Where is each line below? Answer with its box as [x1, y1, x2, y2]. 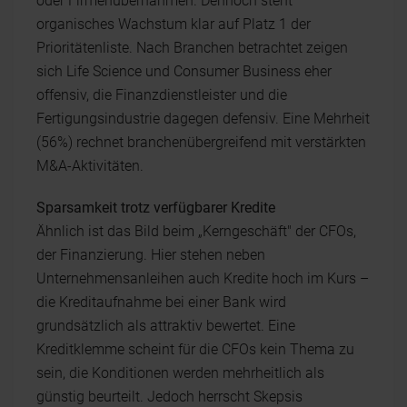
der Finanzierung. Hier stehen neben [36, 245, 265, 263]
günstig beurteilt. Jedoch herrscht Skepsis [36, 387, 303, 405]
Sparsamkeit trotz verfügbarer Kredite [36, 198, 275, 216]
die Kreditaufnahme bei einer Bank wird [36, 293, 286, 311]
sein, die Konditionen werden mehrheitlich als [36, 363, 324, 382]
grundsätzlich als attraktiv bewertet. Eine [36, 316, 295, 334]
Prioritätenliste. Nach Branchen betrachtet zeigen [36, 38, 348, 56]
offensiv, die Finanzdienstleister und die [36, 85, 287, 104]
